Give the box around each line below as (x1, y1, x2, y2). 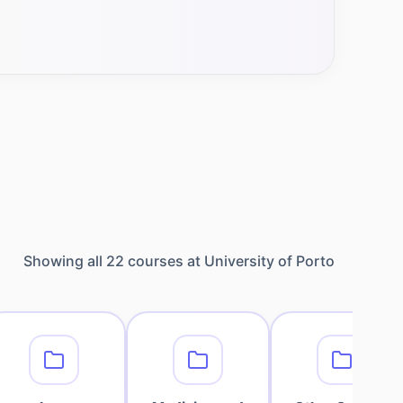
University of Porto (204, 252, 335, 270)
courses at (124, 252, 204, 270)
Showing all (23, 252, 106, 270)
